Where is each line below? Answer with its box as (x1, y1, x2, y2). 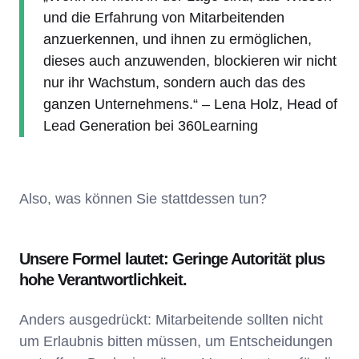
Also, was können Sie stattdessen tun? (19, 191, 271, 208)
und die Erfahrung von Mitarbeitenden (43, 10, 284, 26)
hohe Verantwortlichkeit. (19, 271, 191, 289)
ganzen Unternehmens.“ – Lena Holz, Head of (43, 96, 337, 113)
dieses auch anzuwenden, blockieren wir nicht (43, 53, 337, 70)
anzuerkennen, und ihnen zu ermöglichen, (43, 31, 312, 48)
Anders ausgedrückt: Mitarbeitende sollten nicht (19, 312, 323, 329)
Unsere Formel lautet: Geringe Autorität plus (19, 250, 325, 268)
